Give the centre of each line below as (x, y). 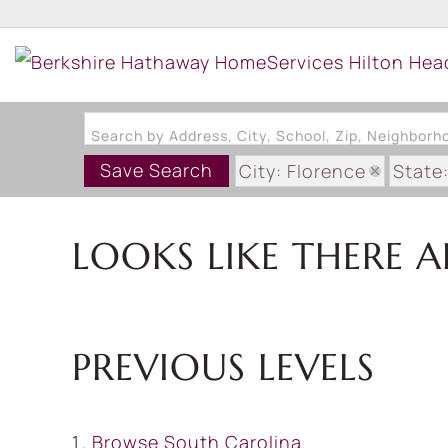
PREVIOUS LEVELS (223, 367)
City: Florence (302, 171)
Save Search (156, 170)
